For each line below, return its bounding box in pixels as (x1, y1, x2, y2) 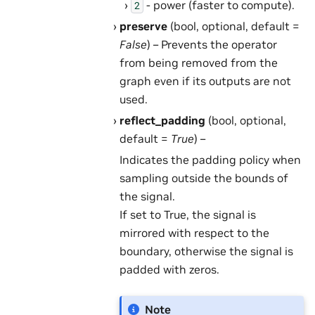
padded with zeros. (120, 262, 220, 276)
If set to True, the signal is (120, 207, 257, 221)
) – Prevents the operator (147, 37, 278, 51)
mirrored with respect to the (120, 225, 270, 240)
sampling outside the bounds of (120, 170, 289, 185)
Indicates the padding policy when (120, 152, 302, 167)
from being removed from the (120, 55, 278, 70)
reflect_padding (120, 112, 206, 127)
